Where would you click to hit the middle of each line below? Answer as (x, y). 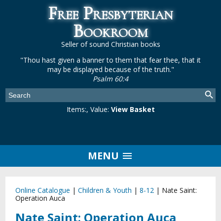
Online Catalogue (43, 190)
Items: (76, 109)
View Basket (133, 109)
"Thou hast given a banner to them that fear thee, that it (110, 60)
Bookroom (110, 31)
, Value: (97, 109)
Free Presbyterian (110, 14)
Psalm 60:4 (110, 79)
